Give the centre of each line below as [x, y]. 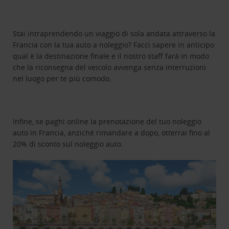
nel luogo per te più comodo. [62, 78]
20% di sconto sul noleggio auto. [68, 144]
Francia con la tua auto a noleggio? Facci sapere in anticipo [114, 44]
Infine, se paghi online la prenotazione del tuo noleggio [107, 121]
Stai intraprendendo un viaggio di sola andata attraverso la [114, 33]
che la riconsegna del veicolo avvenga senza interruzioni [110, 67]
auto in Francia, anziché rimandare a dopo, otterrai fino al [112, 132]
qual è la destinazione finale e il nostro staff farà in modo [111, 56]
